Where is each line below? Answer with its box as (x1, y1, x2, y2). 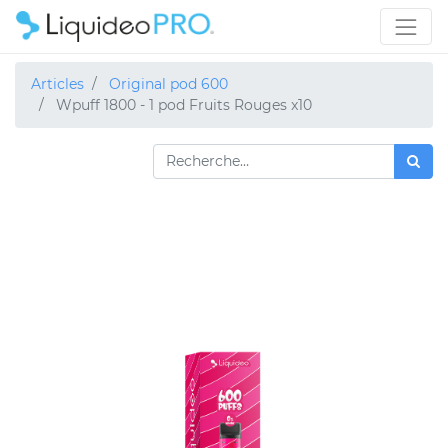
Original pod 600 (109, 74, 228, 93)
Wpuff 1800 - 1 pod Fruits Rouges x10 (56, 95, 312, 114)
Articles (31, 74, 84, 93)
